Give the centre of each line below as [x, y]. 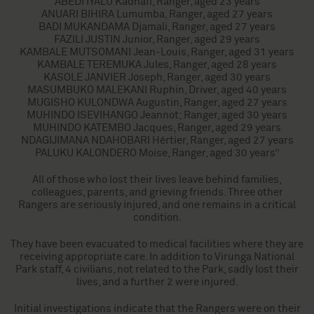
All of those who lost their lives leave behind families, [157, 180]
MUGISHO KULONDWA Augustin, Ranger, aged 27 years [157, 103]
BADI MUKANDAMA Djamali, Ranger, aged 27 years [157, 27]
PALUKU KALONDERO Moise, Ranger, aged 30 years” [157, 153]
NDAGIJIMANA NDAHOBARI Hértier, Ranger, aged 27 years [157, 141]
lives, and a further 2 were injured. [157, 282]
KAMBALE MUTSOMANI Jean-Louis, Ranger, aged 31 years [157, 52]
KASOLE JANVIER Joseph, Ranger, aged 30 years [157, 77]
